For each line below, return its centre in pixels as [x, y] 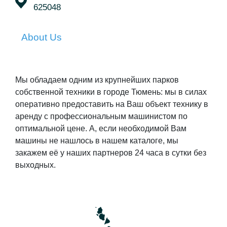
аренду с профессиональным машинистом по [101, 117]
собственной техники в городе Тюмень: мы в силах [111, 92]
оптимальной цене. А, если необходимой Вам [101, 129]
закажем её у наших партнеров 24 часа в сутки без [111, 153]
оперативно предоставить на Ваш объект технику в [112, 104]
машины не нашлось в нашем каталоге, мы [97, 141]
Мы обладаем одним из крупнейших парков [97, 80]
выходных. [35, 165]
